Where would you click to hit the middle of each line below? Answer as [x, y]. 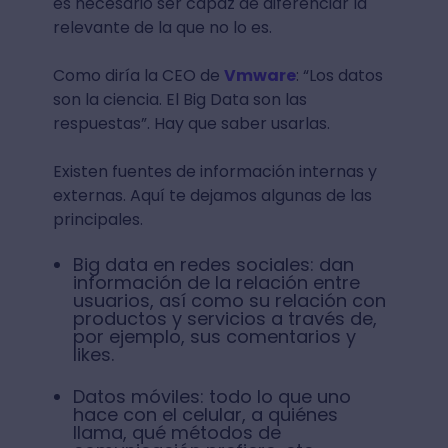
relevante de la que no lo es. [162, 27]
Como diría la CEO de [138, 75]
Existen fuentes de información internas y [214, 171]
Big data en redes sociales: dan [213, 264]
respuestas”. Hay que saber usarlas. [191, 123]
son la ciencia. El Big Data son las [179, 99]
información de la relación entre [216, 282]
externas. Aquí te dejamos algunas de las [212, 195]
